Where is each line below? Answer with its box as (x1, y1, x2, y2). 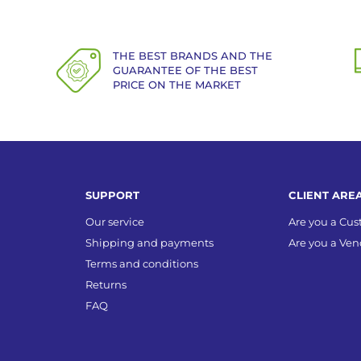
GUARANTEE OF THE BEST (113, 63, 259, 77)
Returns (85, 277, 127, 291)
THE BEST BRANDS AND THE (113, 48, 273, 62)
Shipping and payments (85, 235, 214, 249)
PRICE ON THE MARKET (113, 77, 242, 91)
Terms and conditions (85, 256, 199, 270)
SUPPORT (85, 188, 140, 201)
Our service (85, 214, 145, 228)
